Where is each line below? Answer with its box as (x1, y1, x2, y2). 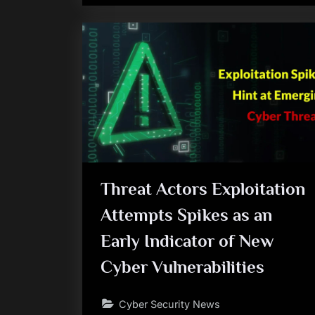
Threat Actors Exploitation (100, 179, 305, 198)
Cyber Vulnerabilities (100, 257, 264, 276)
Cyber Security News (118, 297, 220, 310)
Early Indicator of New (100, 231, 274, 250)
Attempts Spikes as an (100, 205, 272, 224)
